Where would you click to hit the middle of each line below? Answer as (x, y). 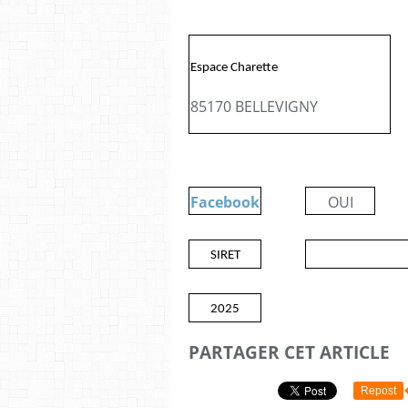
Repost (378, 390)
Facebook (225, 202)
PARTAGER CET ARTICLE (289, 352)
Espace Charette (234, 68)
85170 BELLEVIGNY (254, 107)
